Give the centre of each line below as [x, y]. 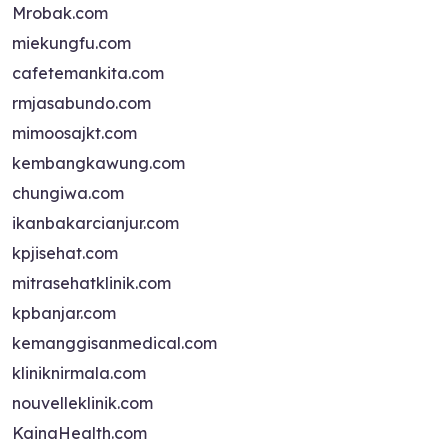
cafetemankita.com [88, 73]
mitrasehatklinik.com [91, 283]
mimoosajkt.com [74, 133]
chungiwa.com [68, 193]
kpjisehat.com [65, 253]
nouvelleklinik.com [82, 403]
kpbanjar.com [64, 313]
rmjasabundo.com [81, 103]
